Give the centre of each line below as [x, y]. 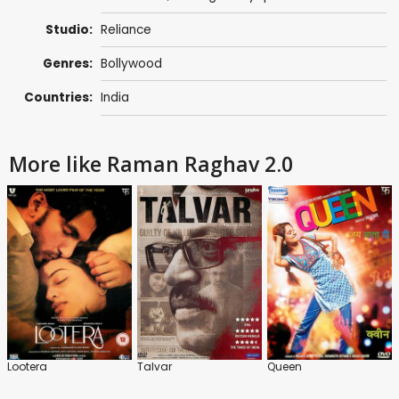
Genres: [68, 64]
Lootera [27, 366]
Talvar [155, 366]
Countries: [59, 98]
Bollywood [131, 64]
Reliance [126, 29]
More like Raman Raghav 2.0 [151, 163]
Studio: [69, 29]
